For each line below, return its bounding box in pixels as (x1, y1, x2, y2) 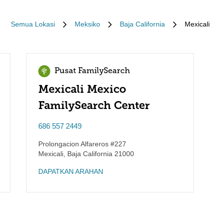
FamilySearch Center (38, 99, 150, 112)
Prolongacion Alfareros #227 (38, 140, 127, 148)
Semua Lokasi (10, 20, 55, 28)
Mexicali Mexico (38, 82, 127, 96)
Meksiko (74, 20, 100, 28)
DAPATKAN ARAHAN (38, 167, 104, 175)
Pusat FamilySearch (55, 67, 131, 75)
